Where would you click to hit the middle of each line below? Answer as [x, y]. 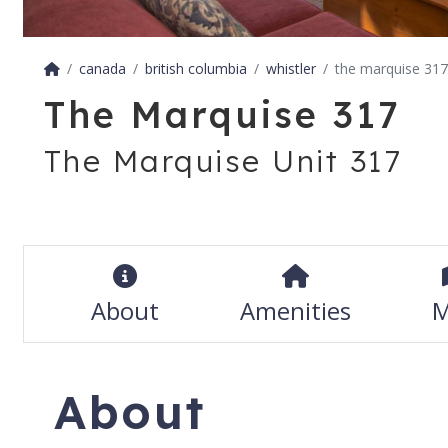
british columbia [195, 69]
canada [102, 69]
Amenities [295, 311]
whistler [290, 69]
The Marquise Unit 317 [222, 161]
